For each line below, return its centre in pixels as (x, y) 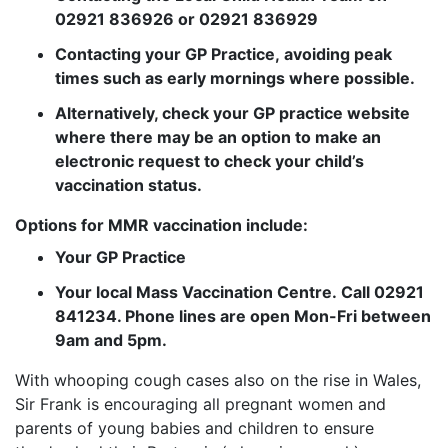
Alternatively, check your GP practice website (232, 113)
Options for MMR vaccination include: (161, 225)
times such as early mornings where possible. (235, 78)
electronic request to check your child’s (209, 161)
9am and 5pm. (111, 340)
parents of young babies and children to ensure (194, 428)
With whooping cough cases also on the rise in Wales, (218, 380)
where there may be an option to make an (218, 137)
